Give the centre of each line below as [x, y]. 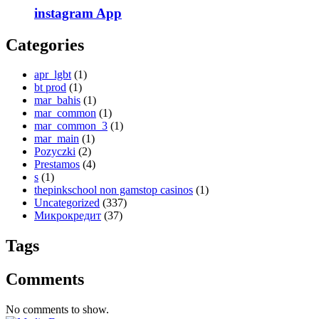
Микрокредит [68, 216]
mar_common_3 [71, 126]
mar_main [57, 139]
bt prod [50, 88]
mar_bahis [57, 100]
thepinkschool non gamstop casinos [114, 190]
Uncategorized [67, 203]
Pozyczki [55, 152]
